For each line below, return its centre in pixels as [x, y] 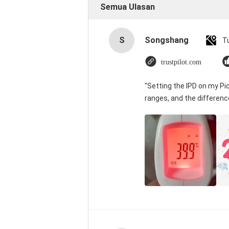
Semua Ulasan [128, 7]
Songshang [167, 40]
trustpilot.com [181, 62]
